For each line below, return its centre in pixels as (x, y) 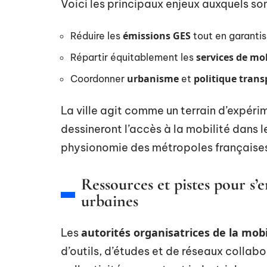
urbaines (110, 201)
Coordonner (99, 79)
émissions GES (157, 36)
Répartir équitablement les (133, 57)
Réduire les (97, 36)
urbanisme (153, 79)
